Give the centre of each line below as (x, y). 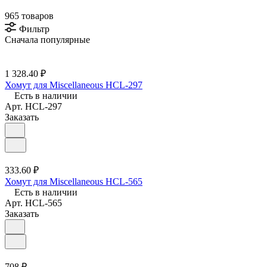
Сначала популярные (47, 39)
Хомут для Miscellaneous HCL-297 (74, 85)
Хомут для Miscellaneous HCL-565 (74, 181)
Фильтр (34, 29)
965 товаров (29, 15)
